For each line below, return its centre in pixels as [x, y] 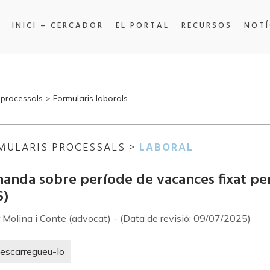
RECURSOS [206, 25]
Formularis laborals [90, 98]
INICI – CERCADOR [58, 25]
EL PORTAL [142, 25]
